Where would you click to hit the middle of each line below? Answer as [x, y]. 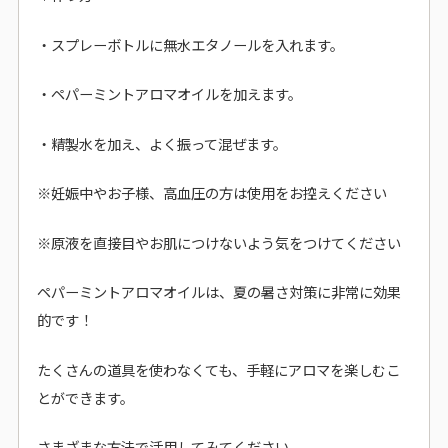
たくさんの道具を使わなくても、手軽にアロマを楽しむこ [218, 369]
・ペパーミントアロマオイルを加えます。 [169, 94]
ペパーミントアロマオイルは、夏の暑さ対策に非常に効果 [219, 292]
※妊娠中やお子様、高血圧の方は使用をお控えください [212, 193]
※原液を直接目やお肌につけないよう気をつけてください [219, 242]
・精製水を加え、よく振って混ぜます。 [162, 143]
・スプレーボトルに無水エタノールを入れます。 [190, 44]
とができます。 [85, 397]
